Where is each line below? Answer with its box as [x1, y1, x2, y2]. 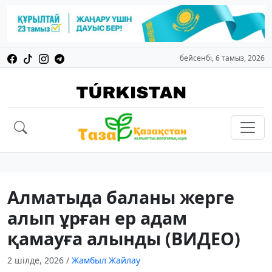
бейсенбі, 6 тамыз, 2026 [180, 53, 265, 64]
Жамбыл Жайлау [72, 254, 140, 267]
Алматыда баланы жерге [7, 185, 234, 209]
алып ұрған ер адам [7, 206, 187, 230]
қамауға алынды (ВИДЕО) [7, 226, 240, 251]
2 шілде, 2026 [7, 254, 66, 267]
